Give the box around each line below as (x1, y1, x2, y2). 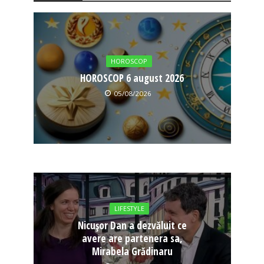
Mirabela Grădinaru (91, 245, 173, 259)
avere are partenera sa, (81, 232, 183, 246)
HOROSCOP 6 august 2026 (80, 71, 184, 85)
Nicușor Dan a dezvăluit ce (77, 219, 187, 233)
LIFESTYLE (114, 204, 144, 213)
